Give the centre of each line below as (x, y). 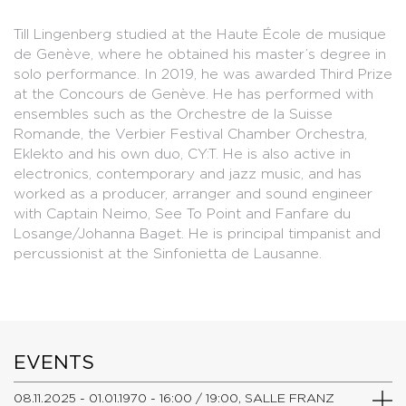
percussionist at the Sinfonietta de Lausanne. (168, 253)
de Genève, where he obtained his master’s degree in (200, 53)
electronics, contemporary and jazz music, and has (188, 173)
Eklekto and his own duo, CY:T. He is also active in (182, 153)
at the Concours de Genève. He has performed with (193, 93)
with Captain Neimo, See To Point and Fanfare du (182, 213)
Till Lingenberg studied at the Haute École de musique (200, 34)
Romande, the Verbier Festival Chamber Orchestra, (190, 133)
